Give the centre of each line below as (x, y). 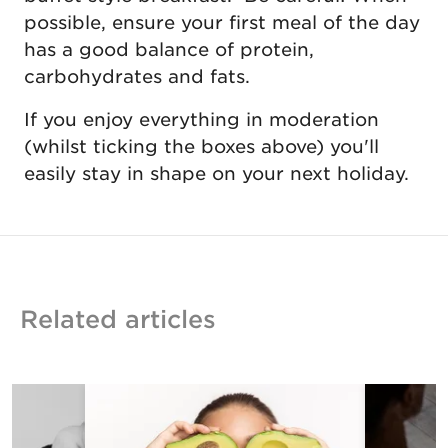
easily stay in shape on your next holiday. (219, 173)
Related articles (118, 319)
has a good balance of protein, (169, 49)
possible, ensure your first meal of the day (222, 22)
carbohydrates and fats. (143, 76)
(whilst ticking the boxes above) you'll (201, 146)
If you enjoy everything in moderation (201, 119)
